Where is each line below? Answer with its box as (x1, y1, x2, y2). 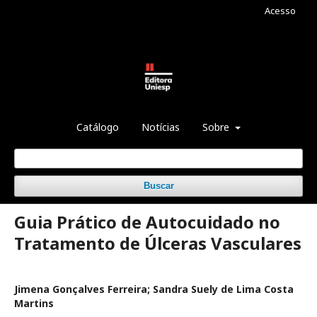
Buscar (143, 180, 174, 191)
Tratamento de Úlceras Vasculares (14, 231, 301, 255)
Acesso (265, 4, 296, 17)
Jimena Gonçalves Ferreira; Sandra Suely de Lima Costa (14, 282, 294, 296)
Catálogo (76, 120, 120, 134)
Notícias (142, 120, 180, 134)
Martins (14, 296, 54, 310)
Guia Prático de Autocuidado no (14, 210, 280, 234)
